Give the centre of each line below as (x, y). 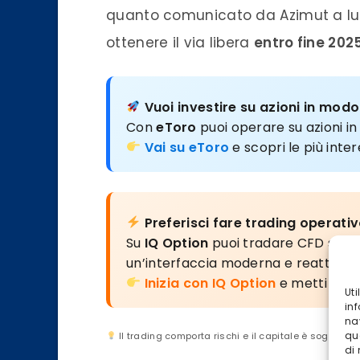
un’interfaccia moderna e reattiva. (239, 263)
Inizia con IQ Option (210, 283)
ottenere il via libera (180, 42)
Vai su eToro (187, 147)
